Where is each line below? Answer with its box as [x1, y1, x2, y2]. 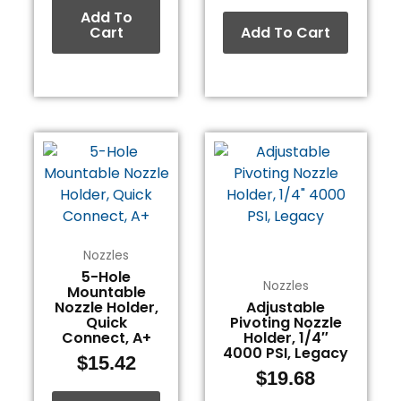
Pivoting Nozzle [229, 311, 342, 333]
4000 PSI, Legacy [223, 342, 349, 363]
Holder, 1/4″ [243, 327, 328, 348]
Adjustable [246, 296, 326, 318]
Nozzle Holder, [54, 296, 158, 318]
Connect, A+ [61, 327, 151, 348]
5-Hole [81, 266, 132, 287]
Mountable [66, 281, 146, 303]
